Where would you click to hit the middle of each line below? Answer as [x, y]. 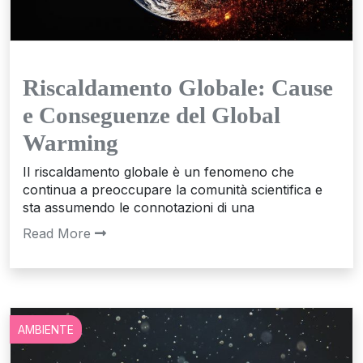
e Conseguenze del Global [152, 115]
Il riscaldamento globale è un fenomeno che [158, 171]
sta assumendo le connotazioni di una [139, 207]
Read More [57, 233]
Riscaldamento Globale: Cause [178, 87]
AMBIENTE [46, 329]
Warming [70, 142]
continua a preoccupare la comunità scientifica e [173, 189]
